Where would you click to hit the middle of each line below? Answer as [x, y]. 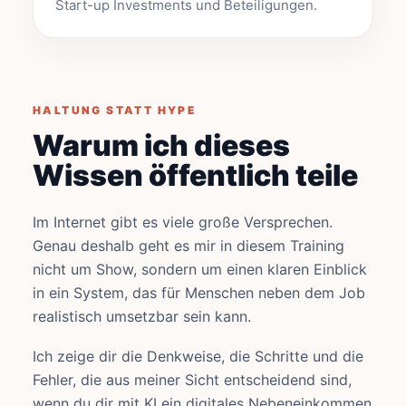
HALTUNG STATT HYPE [115, 110]
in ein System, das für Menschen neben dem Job [199, 293]
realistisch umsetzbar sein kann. [142, 316]
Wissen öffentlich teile [195, 175]
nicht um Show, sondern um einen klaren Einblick [200, 269]
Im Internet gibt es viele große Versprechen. [183, 222]
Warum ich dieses [161, 145]
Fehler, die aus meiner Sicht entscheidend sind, [192, 380]
